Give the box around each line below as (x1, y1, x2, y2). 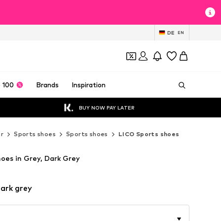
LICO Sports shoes (118, 130, 180, 138)
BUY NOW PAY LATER (79, 104, 135, 110)
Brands (36, 81, 59, 89)
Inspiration (71, 81, 106, 89)
